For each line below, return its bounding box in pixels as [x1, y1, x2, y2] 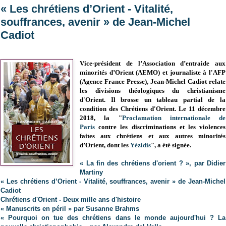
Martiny [80, 168, 105, 177]
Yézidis [130, 141, 151, 149]
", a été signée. [151, 141, 193, 149]
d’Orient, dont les [80, 141, 131, 149]
